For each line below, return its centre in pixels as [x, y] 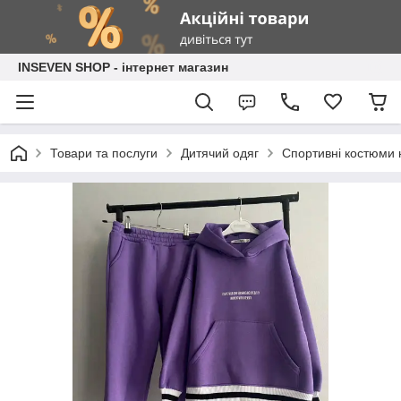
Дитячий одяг [220, 153]
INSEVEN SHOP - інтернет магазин [123, 67]
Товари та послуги [104, 153]
